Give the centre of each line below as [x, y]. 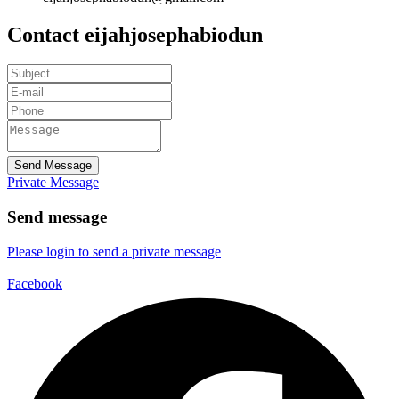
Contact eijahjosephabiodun [135, 34]
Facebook [35, 283]
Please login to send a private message [114, 251]
